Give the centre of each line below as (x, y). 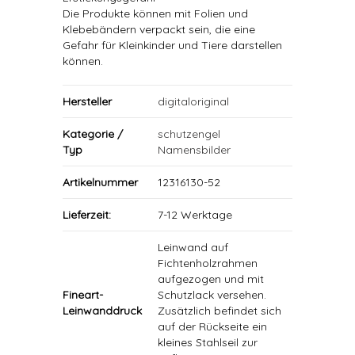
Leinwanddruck (102, 311)
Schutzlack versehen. (212, 295)
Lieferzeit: (87, 215)
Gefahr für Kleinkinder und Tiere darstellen (172, 45)
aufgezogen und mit (211, 279)
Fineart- (83, 295)
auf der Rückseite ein (212, 326)
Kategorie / (93, 134)
